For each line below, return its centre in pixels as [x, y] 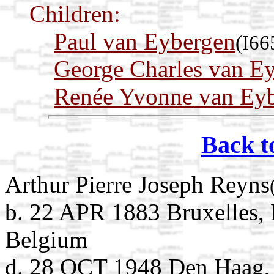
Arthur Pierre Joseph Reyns [137, 184]
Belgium [46, 239]
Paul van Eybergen [145, 42]
